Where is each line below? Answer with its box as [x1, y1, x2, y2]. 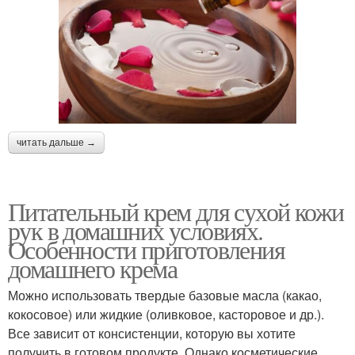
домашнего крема [8, 251, 177, 286]
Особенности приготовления [8, 232, 284, 267]
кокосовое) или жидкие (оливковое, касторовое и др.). [8, 305, 324, 324]
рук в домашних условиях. [8, 213, 263, 248]
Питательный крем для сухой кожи [8, 194, 344, 229]
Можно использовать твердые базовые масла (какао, [8, 286, 322, 305]
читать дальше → [17, 137, 96, 149]
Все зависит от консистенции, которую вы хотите [8, 324, 296, 343]
